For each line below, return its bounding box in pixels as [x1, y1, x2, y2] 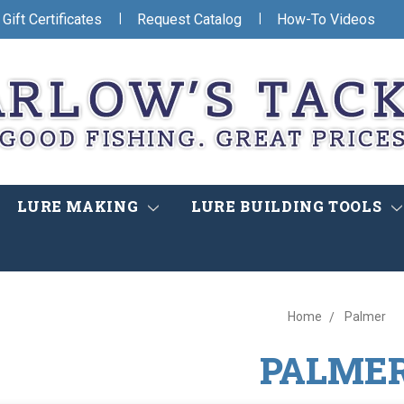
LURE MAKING [17, 197, 142, 216]
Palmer [344, 309, 386, 325]
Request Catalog [137, 10, 242, 28]
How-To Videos [277, 10, 375, 28]
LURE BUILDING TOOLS [191, 197, 386, 216]
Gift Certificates [3, 10, 102, 28]
